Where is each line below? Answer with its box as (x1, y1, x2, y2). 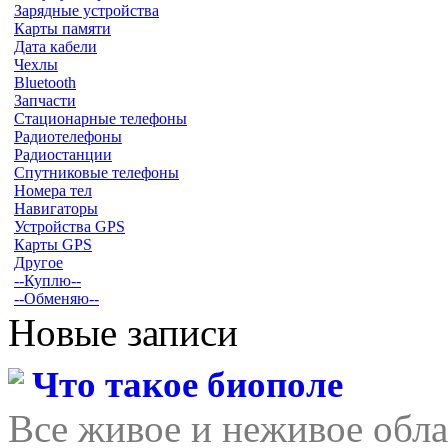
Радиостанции (14, 145, 112, 163)
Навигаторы (14, 199, 98, 217)
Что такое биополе (32, 363, 343, 405)
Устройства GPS (14, 217, 125, 235)
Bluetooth (14, 73, 76, 91)
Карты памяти (14, 19, 111, 37)
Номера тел (14, 181, 92, 199)
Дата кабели (14, 37, 97, 55)
